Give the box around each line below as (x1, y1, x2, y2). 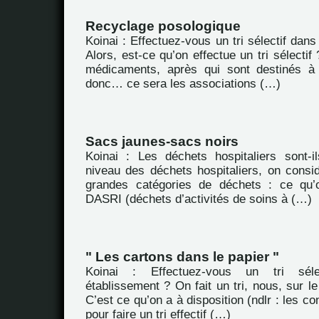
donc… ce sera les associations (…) (85, 77, 281, 90)
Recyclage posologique (85, 19, 241, 33)
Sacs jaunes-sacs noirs (85, 134, 239, 149)
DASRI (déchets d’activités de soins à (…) (85, 192, 312, 206)
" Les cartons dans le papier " (85, 249, 279, 264)
